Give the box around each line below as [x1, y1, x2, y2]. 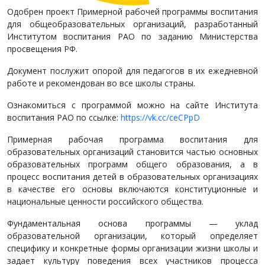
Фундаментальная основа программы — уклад [7, 217, 258, 229]
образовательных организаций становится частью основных [7, 146, 258, 157]
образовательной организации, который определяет [7, 230, 258, 241]
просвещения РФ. [7, 43, 77, 54]
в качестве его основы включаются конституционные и [7, 183, 258, 195]
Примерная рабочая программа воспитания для [7, 133, 258, 145]
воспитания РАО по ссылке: [7, 111, 121, 123]
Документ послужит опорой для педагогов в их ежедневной [7, 64, 258, 76]
